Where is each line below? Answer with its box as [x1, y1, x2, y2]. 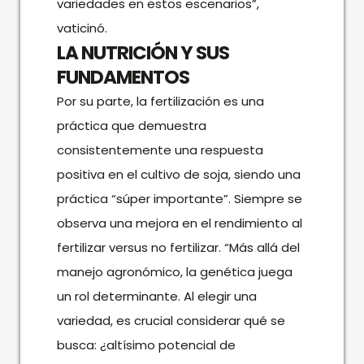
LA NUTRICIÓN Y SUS [56, 39, 229, 66]
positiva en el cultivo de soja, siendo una [56, 165, 301, 183]
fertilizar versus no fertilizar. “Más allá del [56, 238, 300, 256]
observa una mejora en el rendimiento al [56, 214, 302, 232]
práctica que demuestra [56, 116, 206, 134]
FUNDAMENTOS [56, 63, 189, 90]
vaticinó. [56, 19, 107, 37]
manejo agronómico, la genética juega [56, 262, 292, 280]
